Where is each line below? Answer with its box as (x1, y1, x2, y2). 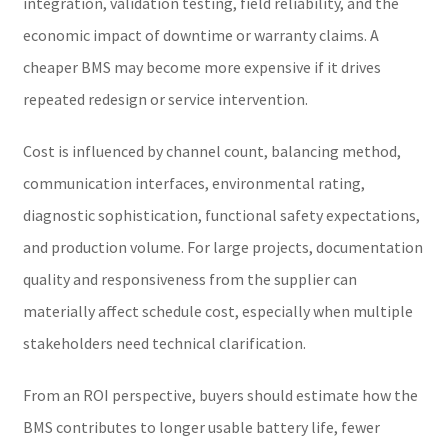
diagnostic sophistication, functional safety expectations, (22, 204, 420, 225)
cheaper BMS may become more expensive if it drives (22, 56, 381, 77)
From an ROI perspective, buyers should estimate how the (22, 384, 418, 405)
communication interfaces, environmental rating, (22, 172, 365, 193)
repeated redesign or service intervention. (22, 88, 308, 109)
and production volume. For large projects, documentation (22, 236, 423, 257)
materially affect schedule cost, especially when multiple (22, 300, 413, 321)
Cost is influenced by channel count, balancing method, (22, 140, 401, 161)
